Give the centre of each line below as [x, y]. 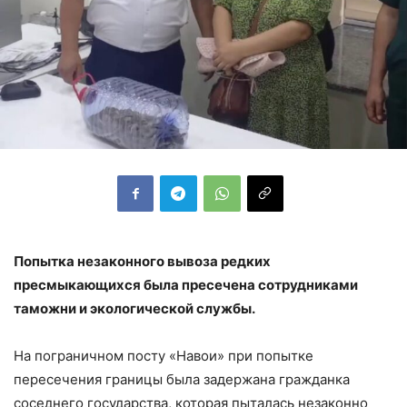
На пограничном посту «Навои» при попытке [164, 355]
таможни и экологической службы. [134, 308]
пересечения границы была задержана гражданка [182, 379]
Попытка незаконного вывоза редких [142, 261]
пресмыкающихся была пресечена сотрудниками [186, 284]
